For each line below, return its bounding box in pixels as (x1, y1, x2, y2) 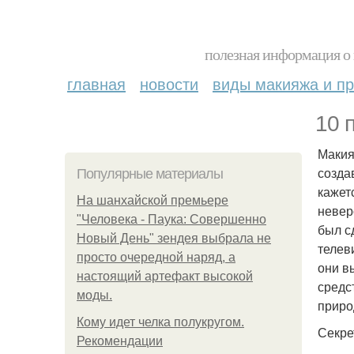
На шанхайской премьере (77, 194, 228, 207)
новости (140, 72, 198, 95)
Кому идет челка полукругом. (77, 315, 244, 329)
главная (67, 72, 126, 95)
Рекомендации (77, 334, 163, 348)
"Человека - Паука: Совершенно (77, 213, 266, 226)
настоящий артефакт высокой (77, 269, 253, 283)
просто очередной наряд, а (77, 250, 235, 264)
